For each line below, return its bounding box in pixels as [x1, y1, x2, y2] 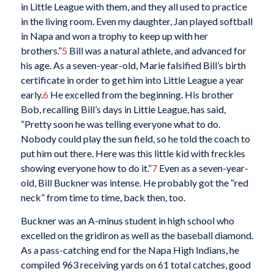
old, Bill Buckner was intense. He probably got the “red [20, 177, 248, 189]
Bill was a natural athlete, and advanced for [67, 45, 246, 57]
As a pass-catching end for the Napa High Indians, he [20, 243, 239, 256]
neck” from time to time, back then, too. [20, 191, 185, 204]
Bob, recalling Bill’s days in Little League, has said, [20, 103, 226, 116]
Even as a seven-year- [157, 162, 248, 174]
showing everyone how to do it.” [20, 162, 152, 174]
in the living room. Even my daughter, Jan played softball [20, 15, 253, 28]
